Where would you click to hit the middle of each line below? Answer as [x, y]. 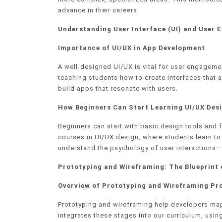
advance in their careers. [99, 10]
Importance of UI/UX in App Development [132, 48]
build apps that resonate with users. [118, 89]
